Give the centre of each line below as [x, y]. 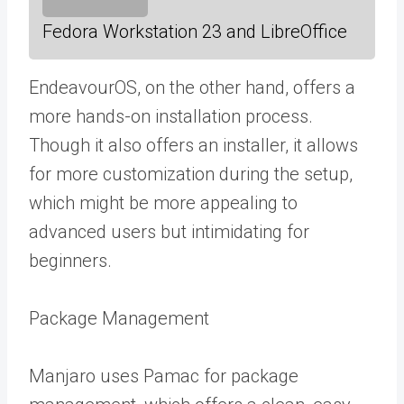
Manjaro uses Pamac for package [164, 376]
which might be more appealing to [163, 202]
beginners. [70, 260]
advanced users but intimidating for [169, 231]
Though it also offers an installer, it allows [193, 145]
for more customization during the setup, [191, 174]
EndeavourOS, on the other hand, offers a [192, 87]
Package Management [119, 318]
